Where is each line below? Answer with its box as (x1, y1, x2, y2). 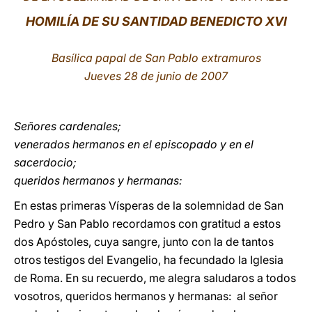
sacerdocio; (14, 155, 77, 169)
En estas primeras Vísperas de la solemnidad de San (14, 198, 283, 212)
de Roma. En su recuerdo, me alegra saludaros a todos (14, 271, 296, 285)
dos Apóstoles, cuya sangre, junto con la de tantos (14, 235, 274, 249)
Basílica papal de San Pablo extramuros (51, 51, 261, 65)
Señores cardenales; (14, 119, 121, 133)
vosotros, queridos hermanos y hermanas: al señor (14, 289, 278, 303)
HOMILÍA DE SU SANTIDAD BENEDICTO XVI (25, 14, 287, 29)
